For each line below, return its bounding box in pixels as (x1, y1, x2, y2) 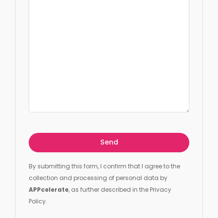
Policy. (29, 197, 48, 205)
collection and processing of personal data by (29, 173, 168, 182)
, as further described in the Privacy (69, 185, 172, 194)
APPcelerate (29, 185, 69, 194)
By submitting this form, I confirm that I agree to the (29, 162, 181, 170)
